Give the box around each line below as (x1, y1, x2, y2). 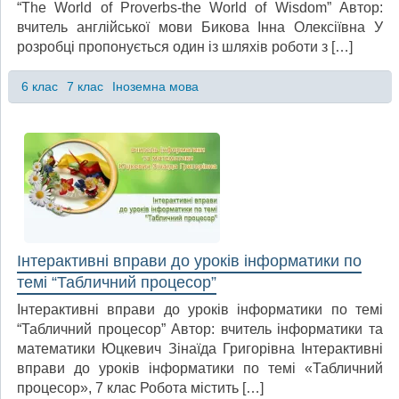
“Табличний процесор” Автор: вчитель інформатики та (17, 322, 383, 338)
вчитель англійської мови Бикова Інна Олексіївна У (17, 20, 383, 36)
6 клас (20, 79, 58, 94)
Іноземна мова (111, 79, 199, 94)
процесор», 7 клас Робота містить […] (17, 380, 264, 396)
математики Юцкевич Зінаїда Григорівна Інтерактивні (17, 341, 383, 357)
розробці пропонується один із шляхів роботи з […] (17, 39, 353, 55)
